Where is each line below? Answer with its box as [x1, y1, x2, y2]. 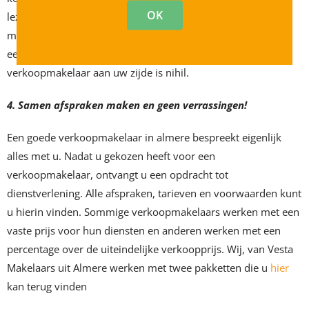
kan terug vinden [7, 279, 87, 294]
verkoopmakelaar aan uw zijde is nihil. [7, 66, 189, 80]
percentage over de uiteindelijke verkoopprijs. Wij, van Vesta [7, 242, 293, 257]
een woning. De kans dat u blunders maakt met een [7, 47, 251, 61]
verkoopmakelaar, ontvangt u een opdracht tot [7, 168, 228, 182]
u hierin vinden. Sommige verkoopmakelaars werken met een [7, 205, 299, 219]
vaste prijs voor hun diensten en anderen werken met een [7, 223, 281, 238]
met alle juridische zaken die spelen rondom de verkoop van [7, 28, 293, 43]
